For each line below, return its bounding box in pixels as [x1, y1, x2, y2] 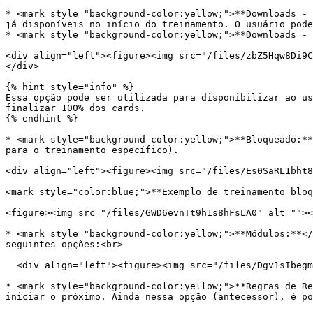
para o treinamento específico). [6, 145, 179, 155]
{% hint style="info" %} [6, 82, 134, 92]
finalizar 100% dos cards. [6, 103, 145, 113]
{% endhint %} [6, 113, 78, 124]
